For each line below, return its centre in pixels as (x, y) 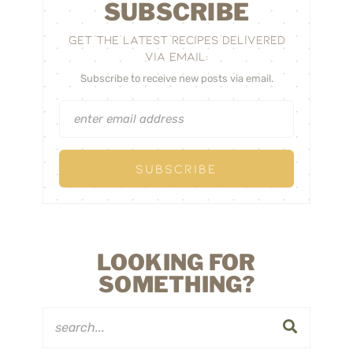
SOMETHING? (176, 284)
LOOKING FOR (176, 262)
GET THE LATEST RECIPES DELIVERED (176, 39)
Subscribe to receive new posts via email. (176, 78)
